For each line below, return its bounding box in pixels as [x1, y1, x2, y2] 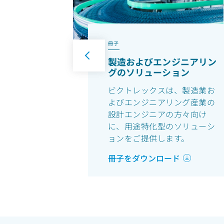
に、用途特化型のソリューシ [107, 120, 215, 132]
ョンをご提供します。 [107, 132, 189, 144]
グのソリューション [107, 65, 189, 79]
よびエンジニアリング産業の [107, 96, 215, 108]
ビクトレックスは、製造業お [107, 84, 215, 96]
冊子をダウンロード [107, 152, 180, 164]
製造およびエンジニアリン [107, 55, 217, 68]
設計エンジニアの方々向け [107, 108, 207, 120]
